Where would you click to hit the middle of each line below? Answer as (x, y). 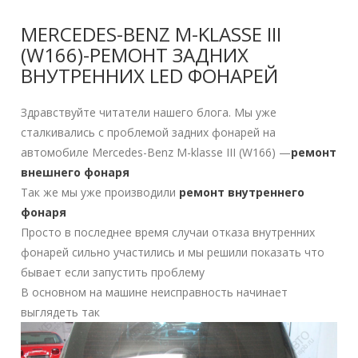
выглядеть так (61, 312)
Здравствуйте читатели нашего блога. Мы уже (149, 112)
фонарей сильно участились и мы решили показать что (173, 252)
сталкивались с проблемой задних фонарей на (149, 132)
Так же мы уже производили (100, 192)
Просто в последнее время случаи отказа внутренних (168, 232)
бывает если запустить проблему (113, 272)
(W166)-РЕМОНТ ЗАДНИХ (135, 54)
